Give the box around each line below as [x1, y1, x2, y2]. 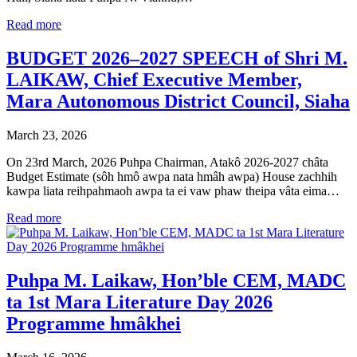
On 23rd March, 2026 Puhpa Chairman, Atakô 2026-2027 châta [6, 155, 328, 170]
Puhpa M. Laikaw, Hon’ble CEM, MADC [6, 269, 346, 291]
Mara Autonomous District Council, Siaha [6, 91, 350, 112]
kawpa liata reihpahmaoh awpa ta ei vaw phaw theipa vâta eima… [6, 184, 339, 198]
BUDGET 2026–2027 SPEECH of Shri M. [6, 48, 347, 69]
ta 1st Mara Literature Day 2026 [6, 291, 273, 312]
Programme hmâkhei [6, 312, 181, 334]
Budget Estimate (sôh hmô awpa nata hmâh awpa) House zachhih [6, 170, 337, 184]
